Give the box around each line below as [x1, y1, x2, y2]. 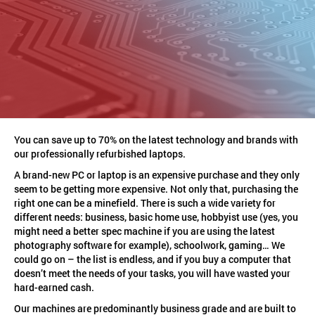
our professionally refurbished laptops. [14, 147, 186, 161]
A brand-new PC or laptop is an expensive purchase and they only [14, 168, 300, 182]
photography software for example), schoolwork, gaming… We [14, 238, 285, 252]
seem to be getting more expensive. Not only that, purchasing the [14, 182, 298, 196]
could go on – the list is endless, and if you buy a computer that [14, 252, 291, 266]
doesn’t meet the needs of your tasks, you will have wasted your [14, 266, 290, 281]
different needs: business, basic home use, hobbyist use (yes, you [14, 210, 298, 224]
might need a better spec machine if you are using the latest [14, 224, 275, 238]
